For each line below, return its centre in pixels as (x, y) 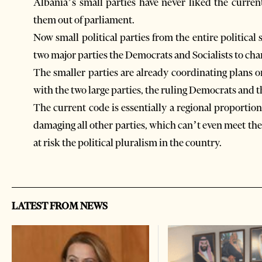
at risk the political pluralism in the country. (127, 142)
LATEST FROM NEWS (60, 206)
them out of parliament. (84, 20)
